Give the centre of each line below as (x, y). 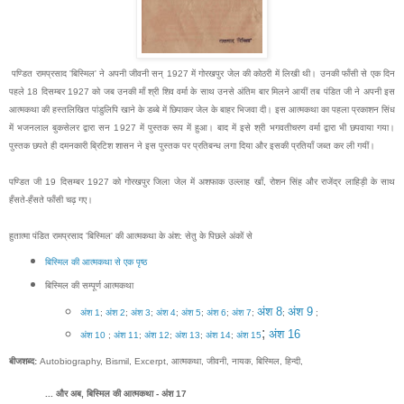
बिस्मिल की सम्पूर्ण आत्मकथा (89, 285)
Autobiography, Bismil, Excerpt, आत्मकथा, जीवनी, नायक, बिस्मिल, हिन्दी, (170, 362)
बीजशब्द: (23, 362)
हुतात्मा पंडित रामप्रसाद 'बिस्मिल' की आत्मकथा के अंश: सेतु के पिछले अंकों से (131, 235)
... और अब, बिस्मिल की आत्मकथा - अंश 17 (116, 394)
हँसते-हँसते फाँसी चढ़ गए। (51, 199)
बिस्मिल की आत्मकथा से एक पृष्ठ (96, 262)
